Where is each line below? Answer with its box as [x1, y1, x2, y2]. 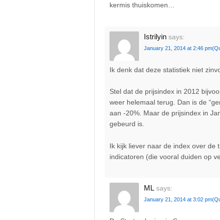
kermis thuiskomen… [110, 1, 175, 9]
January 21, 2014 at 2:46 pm [144, 45, 212, 51]
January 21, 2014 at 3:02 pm [144, 196, 212, 203]
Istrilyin [144, 32, 166, 41]
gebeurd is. [110, 120, 144, 128]
